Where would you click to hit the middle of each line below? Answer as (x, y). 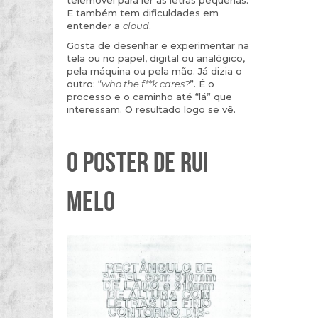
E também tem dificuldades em (143, 12)
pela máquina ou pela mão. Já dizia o (154, 71)
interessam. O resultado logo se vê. (151, 109)
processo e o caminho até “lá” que (149, 96)
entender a (95, 25)
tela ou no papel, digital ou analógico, (156, 58)
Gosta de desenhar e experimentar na (158, 45)
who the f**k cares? (146, 83)
